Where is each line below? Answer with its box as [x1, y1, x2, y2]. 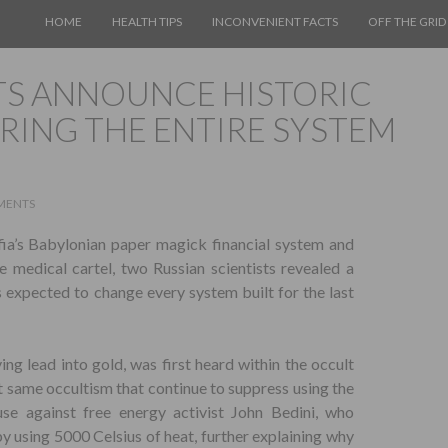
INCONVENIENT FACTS [212, 14, 338, 29]
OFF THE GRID [368, 14, 446, 29]
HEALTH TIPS [112, 14, 182, 29]
